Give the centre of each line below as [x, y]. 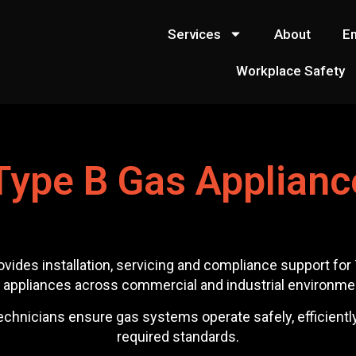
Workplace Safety [291, 70]
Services [194, 34]
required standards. [178, 336]
